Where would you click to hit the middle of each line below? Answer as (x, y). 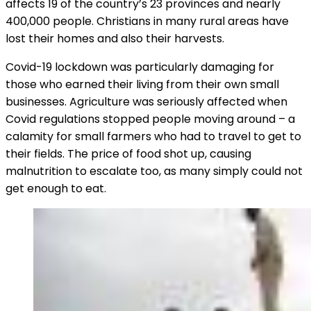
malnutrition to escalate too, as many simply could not (154, 171)
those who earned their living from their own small (142, 84)
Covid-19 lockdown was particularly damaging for (140, 67)
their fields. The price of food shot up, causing (128, 153)
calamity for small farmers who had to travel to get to (153, 136)
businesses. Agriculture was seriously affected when (146, 101)
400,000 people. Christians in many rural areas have (147, 21)
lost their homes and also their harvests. (115, 38)
